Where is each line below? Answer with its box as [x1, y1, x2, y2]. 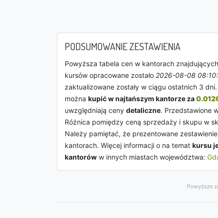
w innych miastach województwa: [97, 153, 207, 161]
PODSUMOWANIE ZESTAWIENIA [65, 40, 181, 53]
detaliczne [126, 106, 161, 114]
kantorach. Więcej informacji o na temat [65, 141, 192, 149]
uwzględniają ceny [65, 106, 126, 114]
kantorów [65, 153, 97, 161]
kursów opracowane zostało [65, 71, 156, 79]
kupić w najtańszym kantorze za [88, 94, 196, 103]
